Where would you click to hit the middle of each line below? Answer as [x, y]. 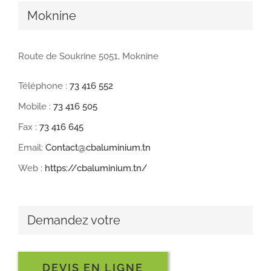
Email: [32, 148]
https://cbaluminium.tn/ [96, 168]
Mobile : [36, 107]
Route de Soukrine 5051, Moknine [88, 57]
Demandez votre [74, 220]
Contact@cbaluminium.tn [98, 148]
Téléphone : [44, 86]
